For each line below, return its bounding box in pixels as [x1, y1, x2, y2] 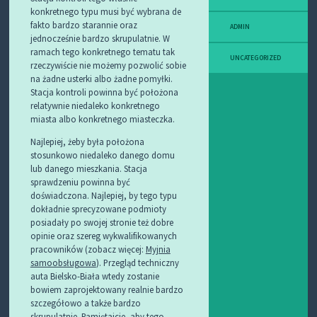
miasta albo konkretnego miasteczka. [30, 113, 175, 125]
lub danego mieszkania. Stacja [30, 162, 147, 174]
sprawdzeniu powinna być [30, 175, 130, 188]
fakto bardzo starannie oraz [30, 18, 137, 30]
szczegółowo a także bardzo [30, 296, 141, 309]
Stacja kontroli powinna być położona [30, 86, 178, 98]
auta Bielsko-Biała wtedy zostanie [30, 270, 159, 282]
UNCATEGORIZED [230, 53, 282, 62]
